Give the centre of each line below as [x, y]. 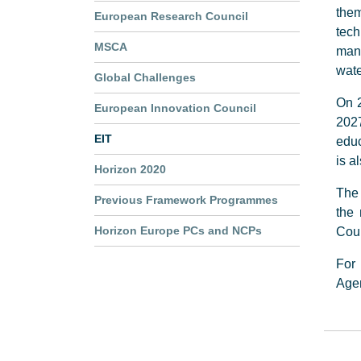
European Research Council [171, 16]
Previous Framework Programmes [186, 200]
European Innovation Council [175, 108]
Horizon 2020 [130, 169]
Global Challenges [145, 77]
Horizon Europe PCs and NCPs [178, 230]
